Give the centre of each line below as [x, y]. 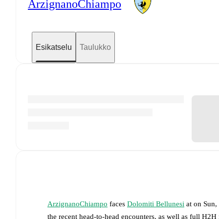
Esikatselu [54, 47]
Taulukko [95, 47]
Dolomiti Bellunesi [156, 204]
